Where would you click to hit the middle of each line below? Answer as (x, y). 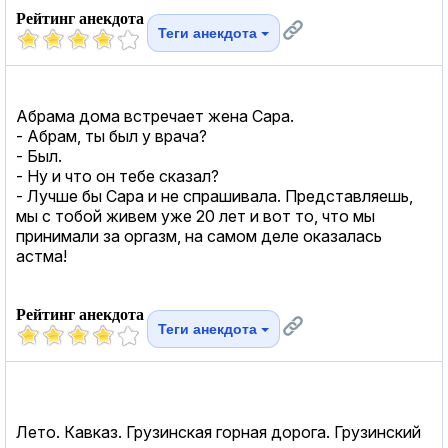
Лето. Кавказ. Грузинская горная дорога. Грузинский (218, 431)
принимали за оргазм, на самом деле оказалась (199, 235)
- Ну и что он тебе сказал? (117, 175)
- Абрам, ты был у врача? (111, 135)
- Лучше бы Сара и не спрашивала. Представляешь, (214, 195)
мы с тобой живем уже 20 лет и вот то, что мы (195, 215)
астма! (41, 255)
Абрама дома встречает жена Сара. (155, 115)
